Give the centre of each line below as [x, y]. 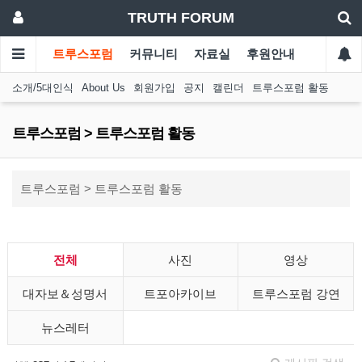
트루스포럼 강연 [296, 294]
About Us [103, 88]
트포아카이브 [181, 294]
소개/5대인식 [43, 88]
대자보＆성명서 [65, 294]
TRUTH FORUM [181, 18]
